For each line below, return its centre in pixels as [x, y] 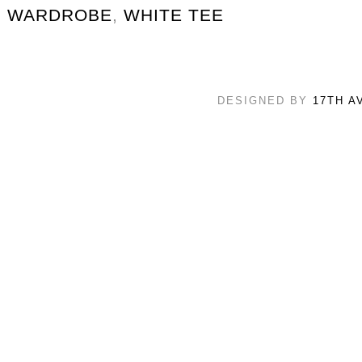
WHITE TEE [174, 15]
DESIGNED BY [265, 100]
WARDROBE [60, 15]
